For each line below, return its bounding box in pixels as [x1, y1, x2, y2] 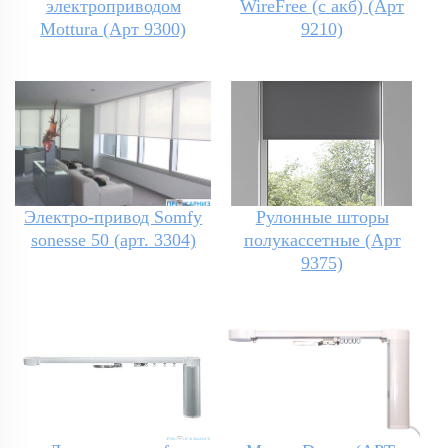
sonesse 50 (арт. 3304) [30, 230, 196, 251]
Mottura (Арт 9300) [40, 19, 187, 40]
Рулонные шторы [255, 207, 389, 228]
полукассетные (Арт [243, 230, 401, 251]
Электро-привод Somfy [24, 207, 203, 228]
